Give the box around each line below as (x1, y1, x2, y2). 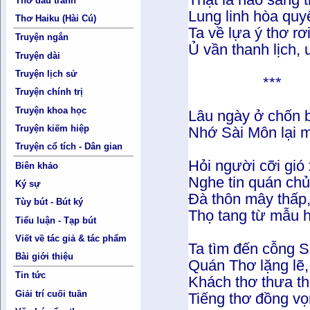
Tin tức (15, 270, 46, 281)
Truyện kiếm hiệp (15, 122, 90, 134)
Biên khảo (15, 160, 59, 171)
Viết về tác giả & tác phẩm (15, 232, 127, 244)
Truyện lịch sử (15, 69, 77, 80)
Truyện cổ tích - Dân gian (15, 141, 123, 152)
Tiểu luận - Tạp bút (15, 215, 97, 226)
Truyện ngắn (15, 32, 69, 43)
